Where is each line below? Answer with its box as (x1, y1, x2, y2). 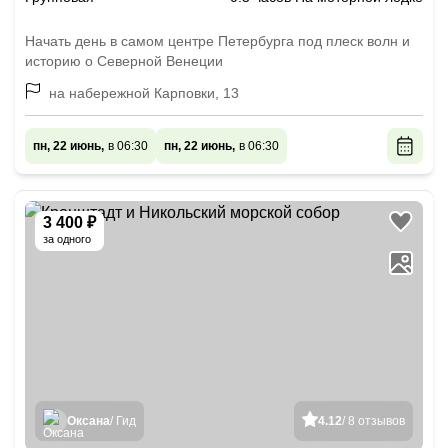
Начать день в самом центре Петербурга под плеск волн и (25, 33, 410, 49)
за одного (43, 233, 91, 245)
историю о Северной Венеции (25, 53, 223, 69)
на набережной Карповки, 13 (49, 85, 239, 101)
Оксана (67, 414, 110, 428)
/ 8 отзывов (342, 414, 405, 428)
